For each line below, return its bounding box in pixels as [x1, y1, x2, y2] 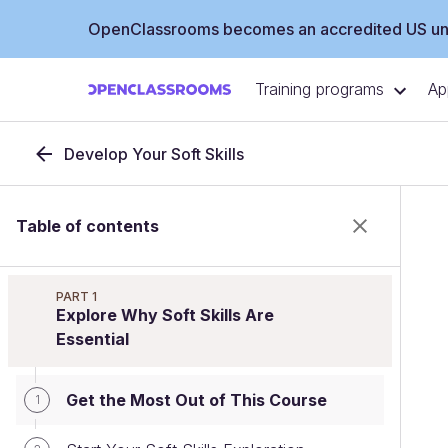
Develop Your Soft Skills [64, 144, 244, 164]
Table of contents [16, 216, 159, 236]
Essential [56, 329, 129, 349]
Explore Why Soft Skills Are [56, 305, 274, 325]
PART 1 [56, 289, 97, 304]
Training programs [255, 79, 384, 100]
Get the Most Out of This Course [66, 390, 327, 410]
